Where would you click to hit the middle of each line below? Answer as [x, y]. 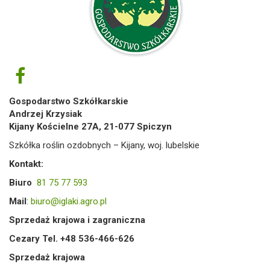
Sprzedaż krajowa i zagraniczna [77, 220]
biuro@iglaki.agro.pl [69, 202]
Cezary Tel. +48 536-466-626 [72, 239]
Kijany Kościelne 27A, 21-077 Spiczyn [90, 127]
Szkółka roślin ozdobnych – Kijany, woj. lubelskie [104, 146]
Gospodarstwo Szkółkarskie [69, 102]
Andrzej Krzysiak [46, 114]
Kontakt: [26, 164]
